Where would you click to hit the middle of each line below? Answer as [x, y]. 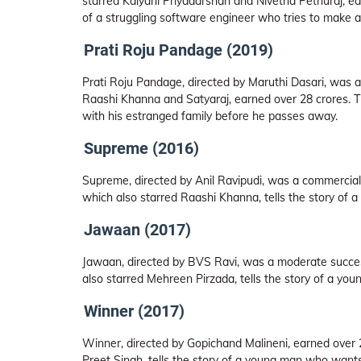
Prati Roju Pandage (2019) [178, 50]
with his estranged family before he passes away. [210, 116]
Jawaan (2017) [137, 230]
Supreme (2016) [141, 148]
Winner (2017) [134, 311]
